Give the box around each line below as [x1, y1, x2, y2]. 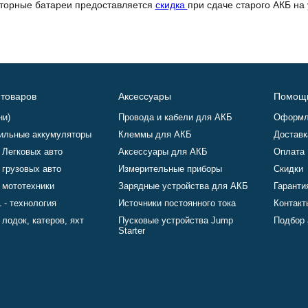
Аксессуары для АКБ [118, 146, 208, 157]
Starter [118, 225, 145, 236]
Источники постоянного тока [118, 198, 236, 208]
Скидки [273, 164, 303, 174]
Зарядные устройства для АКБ [118, 181, 248, 191]
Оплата [273, 146, 305, 157]
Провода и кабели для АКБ [118, 112, 232, 122]
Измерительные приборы [118, 164, 222, 174]
